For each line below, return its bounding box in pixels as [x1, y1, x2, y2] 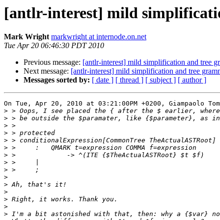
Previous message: [24, 58, 82, 67]
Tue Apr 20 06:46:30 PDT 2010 [4, 41, 104, 50]
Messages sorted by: [24, 76, 90, 84]
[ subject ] [145, 76, 176, 84]
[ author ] [178, 76, 206, 84]
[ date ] [92, 76, 113, 84]
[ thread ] [115, 76, 143, 84]
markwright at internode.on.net [51, 32, 146, 41]
